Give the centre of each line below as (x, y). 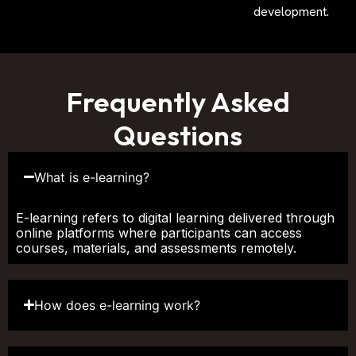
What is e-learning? (92, 177)
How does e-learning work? (118, 305)
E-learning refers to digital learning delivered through (175, 217)
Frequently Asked (178, 101)
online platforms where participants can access (159, 232)
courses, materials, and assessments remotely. (156, 248)
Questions (178, 135)
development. (292, 11)
